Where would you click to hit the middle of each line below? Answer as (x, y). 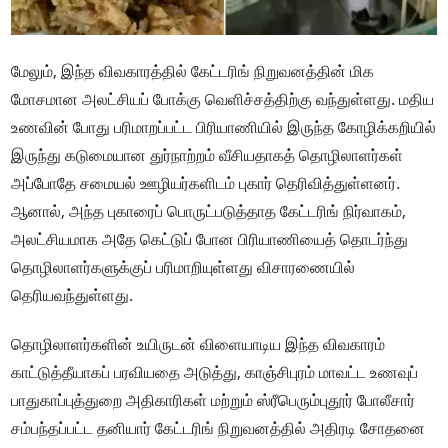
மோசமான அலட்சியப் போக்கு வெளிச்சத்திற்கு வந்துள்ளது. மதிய (223, 99)
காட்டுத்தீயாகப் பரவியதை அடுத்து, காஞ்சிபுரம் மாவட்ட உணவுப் (215, 372)
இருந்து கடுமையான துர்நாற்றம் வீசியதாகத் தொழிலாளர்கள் (207, 155)
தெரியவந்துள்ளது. (72, 295)
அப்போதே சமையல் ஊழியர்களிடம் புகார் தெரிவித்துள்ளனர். (206, 183)
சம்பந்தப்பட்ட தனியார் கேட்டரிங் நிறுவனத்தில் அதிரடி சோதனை (218, 428)
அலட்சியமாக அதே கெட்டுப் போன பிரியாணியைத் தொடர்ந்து (210, 239)
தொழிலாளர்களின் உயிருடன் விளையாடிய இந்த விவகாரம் (198, 344)
